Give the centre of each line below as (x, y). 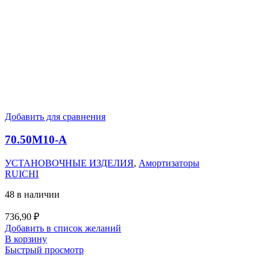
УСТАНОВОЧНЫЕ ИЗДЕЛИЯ (69, 163)
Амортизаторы (169, 163)
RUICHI (22, 174)
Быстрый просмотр (44, 250)
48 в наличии (32, 194)
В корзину (26, 239)
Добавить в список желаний (63, 228)
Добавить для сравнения (55, 116)
